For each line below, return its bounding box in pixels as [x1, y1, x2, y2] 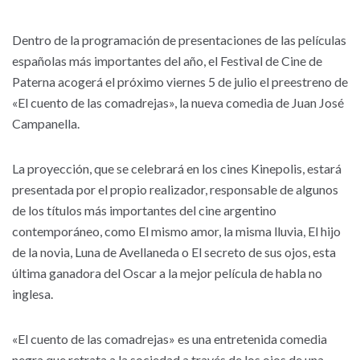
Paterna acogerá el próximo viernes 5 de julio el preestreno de [12, 74, 348, 89]
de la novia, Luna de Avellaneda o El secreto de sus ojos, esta [12, 244, 336, 260]
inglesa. [12, 286, 53, 301]
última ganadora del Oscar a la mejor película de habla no [12, 265, 322, 280]
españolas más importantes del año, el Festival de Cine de [12, 53, 322, 68]
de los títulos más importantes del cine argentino [12, 202, 276, 218]
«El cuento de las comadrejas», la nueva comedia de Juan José [12, 95, 344, 110]
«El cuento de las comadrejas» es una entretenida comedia [12, 331, 327, 346]
